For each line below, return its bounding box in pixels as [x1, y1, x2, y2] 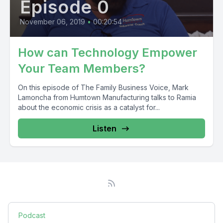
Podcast [18, 211, 45, 220]
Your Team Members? [18, 61, 145, 76]
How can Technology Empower [18, 45, 197, 60]
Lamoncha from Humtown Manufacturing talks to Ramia [18, 93, 196, 102]
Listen [93, 123, 116, 133]
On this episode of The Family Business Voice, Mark [18, 83, 189, 92]
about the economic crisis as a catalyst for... [18, 103, 160, 111]
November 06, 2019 [20, 17, 85, 26]
